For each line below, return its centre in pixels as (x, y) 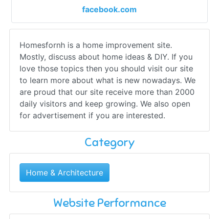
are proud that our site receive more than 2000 (107, 92)
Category (109, 142)
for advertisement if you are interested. (92, 115)
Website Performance (109, 203)
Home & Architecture (65, 172)
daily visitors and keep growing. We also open (105, 103)
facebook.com (109, 9)
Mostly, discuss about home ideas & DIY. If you (106, 56)
